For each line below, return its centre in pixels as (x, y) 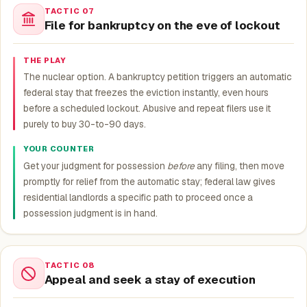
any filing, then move (239, 166)
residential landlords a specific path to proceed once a (138, 198)
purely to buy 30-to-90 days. (84, 124)
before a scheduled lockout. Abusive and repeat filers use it (147, 109)
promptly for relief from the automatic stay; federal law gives (149, 182)
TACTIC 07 (69, 11)
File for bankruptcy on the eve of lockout (162, 25)
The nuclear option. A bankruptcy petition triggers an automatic (157, 77)
